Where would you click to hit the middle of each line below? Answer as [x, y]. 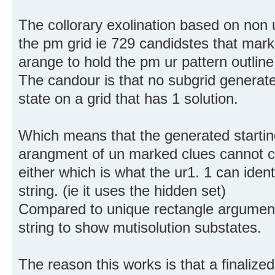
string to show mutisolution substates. [140, 227]
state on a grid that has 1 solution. [128, 98]
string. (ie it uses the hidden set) [122, 190]
